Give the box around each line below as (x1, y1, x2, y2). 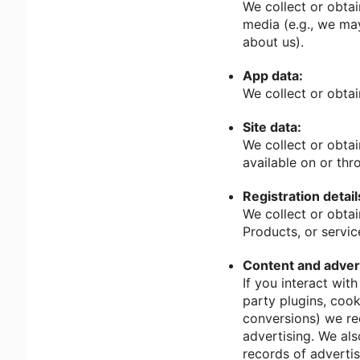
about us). (243, 34, 304, 50)
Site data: (243, 119, 301, 135)
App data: (243, 67, 303, 84)
